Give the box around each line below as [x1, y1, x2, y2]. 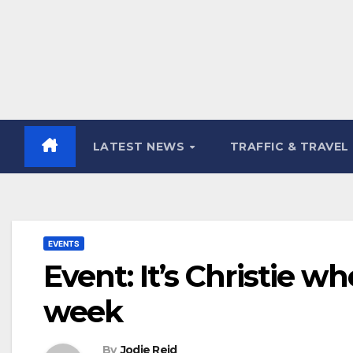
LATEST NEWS [92, 139, 188, 154]
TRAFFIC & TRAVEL [229, 139, 349, 154]
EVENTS [48, 239, 80, 248]
